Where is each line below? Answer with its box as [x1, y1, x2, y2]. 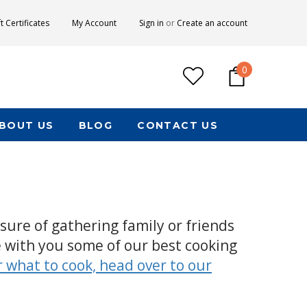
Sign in [139, 16, 164, 29]
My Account [72, 16, 116, 29]
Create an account [177, 16, 247, 29]
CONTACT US [137, 119, 219, 132]
